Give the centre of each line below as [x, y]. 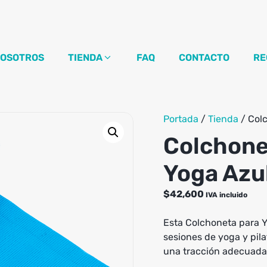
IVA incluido [226, 195]
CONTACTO [204, 57]
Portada [181, 119]
